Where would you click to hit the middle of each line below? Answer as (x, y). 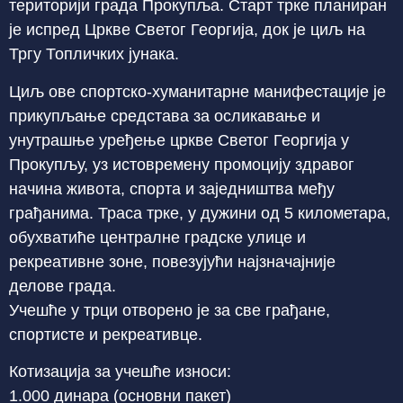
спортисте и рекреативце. (106, 334)
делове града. (63, 286)
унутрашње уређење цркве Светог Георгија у (179, 140)
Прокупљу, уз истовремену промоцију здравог (182, 164)
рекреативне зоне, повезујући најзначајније (172, 261)
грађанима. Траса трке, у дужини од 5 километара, (200, 213)
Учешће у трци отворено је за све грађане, (170, 310)
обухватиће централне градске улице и (157, 237)
